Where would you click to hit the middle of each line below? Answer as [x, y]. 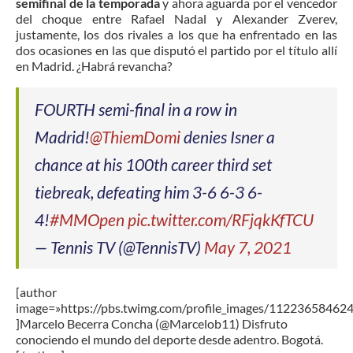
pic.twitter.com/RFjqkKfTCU [221, 219]
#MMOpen [87, 219]
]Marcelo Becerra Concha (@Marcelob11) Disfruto [152, 323]
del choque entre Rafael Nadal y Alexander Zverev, [176, 18]
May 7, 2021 [248, 247]
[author [36, 292]
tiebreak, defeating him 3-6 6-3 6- [149, 191]
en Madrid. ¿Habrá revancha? [94, 65]
